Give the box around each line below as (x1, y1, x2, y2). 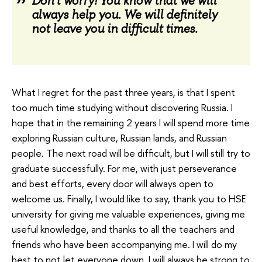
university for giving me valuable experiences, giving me (12, 207, 245, 221)
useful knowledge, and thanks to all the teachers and (12, 222, 235, 236)
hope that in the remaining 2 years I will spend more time (12, 116, 250, 130)
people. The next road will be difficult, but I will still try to (12, 146, 250, 160)
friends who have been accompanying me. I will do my (12, 237, 237, 251)
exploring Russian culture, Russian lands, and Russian (12, 131, 227, 145)
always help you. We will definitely (32, 7, 218, 23)
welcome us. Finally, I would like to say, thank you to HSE (12, 192, 246, 206)
